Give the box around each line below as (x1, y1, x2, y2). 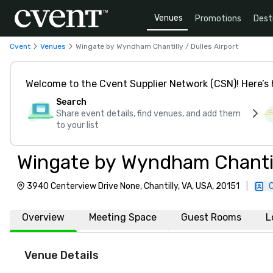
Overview (22, 211, 65, 223)
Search (56, 97, 87, 107)
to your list (56, 120, 99, 130)
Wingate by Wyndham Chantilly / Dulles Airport (76, 41, 238, 51)
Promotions (195, 13, 241, 24)
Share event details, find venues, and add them (56, 108, 241, 119)
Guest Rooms (181, 211, 241, 223)
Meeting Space (89, 211, 157, 223)
